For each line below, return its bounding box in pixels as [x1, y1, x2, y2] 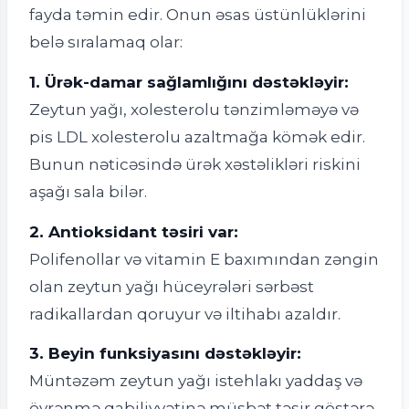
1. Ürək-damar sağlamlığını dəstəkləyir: [29, 71, 349, 91]
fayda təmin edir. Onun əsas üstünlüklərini [29, 5, 366, 25]
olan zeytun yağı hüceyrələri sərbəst [29, 276, 314, 296]
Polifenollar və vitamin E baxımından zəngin [29, 248, 379, 268]
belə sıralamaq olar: [29, 32, 183, 52]
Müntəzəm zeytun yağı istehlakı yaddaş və [29, 371, 362, 391]
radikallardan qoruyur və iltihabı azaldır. [29, 303, 341, 323]
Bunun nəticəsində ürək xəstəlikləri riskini [29, 153, 361, 173]
